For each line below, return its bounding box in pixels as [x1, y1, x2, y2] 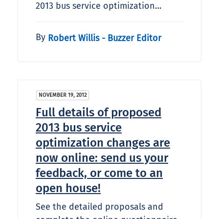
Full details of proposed [36, 106, 161, 120]
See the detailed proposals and [36, 201, 163, 213]
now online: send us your [36, 151, 168, 165]
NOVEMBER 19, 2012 [39, 92, 87, 99]
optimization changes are [36, 136, 170, 150]
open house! [36, 181, 101, 196]
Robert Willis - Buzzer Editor [48, 32, 161, 44]
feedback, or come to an [36, 166, 163, 180]
